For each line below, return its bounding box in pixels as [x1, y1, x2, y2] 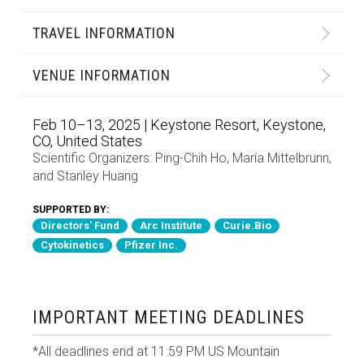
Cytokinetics [41, 239, 104, 251]
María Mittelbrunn [232, 150, 329, 166]
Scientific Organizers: [32, 150, 152, 166]
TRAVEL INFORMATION [32, 24, 175, 41]
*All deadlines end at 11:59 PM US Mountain [32, 344, 279, 359]
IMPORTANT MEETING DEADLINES [32, 307, 305, 327]
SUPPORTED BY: [32, 204, 109, 215]
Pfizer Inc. [124, 239, 178, 251]
